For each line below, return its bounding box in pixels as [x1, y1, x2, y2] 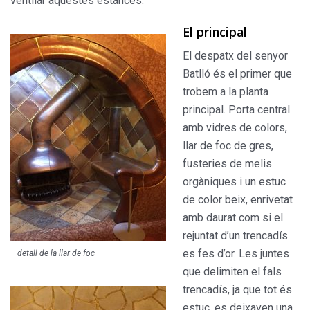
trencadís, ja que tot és [183, 282, 292, 296]
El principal [183, 23, 247, 40]
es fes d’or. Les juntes [183, 246, 289, 260]
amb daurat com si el [183, 210, 283, 224]
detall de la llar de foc [17, 248, 95, 258]
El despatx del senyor [183, 48, 288, 62]
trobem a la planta [183, 84, 268, 98]
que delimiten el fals [183, 264, 282, 278]
